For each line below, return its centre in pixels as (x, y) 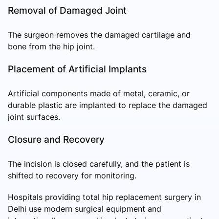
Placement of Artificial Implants (77, 69)
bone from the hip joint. (51, 46)
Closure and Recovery (56, 139)
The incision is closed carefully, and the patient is (99, 164)
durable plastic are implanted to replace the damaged (108, 105)
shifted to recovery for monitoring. (72, 175)
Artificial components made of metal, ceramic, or (99, 93)
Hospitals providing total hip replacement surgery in (104, 197)
